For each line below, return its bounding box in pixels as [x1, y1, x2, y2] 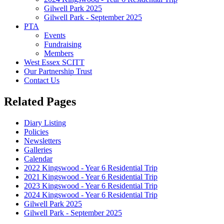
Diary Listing [24, 118, 66, 127]
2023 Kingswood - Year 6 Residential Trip [24, 181, 157, 190]
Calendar [24, 154, 52, 163]
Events [44, 30, 65, 39]
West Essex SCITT [24, 57, 84, 66]
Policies [24, 127, 48, 136]
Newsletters [24, 136, 61, 145]
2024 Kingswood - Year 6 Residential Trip [24, 190, 157, 199]
